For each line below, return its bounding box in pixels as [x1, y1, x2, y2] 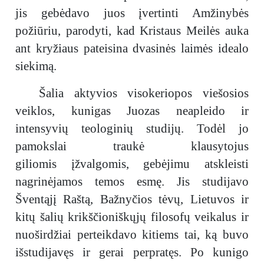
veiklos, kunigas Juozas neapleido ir [15, 104, 249, 118]
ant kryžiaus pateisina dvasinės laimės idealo [15, 41, 249, 55]
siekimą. [15, 59, 57, 73]
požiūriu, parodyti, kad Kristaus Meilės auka [15, 24, 249, 38]
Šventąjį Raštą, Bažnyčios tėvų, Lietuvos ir [15, 192, 249, 206]
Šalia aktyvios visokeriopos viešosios [39, 86, 249, 100]
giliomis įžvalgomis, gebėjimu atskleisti [15, 157, 249, 171]
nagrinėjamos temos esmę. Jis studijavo [15, 174, 249, 189]
